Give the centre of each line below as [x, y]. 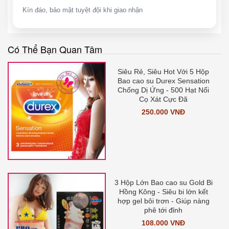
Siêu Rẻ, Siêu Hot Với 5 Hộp [164, 71]
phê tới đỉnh [164, 210]
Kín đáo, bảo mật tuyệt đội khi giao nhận [83, 10]
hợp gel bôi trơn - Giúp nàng [163, 201]
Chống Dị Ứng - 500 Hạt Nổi [164, 90]
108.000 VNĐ [164, 223]
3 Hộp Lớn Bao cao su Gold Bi [163, 182]
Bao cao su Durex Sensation [163, 81]
